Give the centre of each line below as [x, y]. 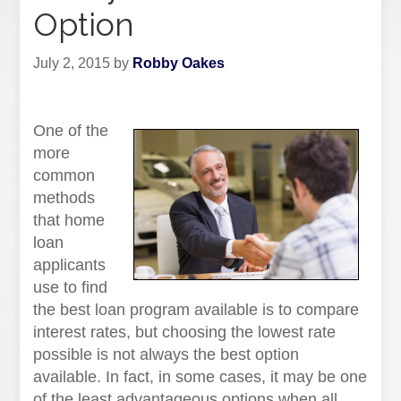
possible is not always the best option [166, 354]
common [64, 175]
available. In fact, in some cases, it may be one [200, 377]
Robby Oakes [179, 63]
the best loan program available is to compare [196, 310]
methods [64, 198]
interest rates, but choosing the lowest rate [185, 332]
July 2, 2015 [72, 63]
